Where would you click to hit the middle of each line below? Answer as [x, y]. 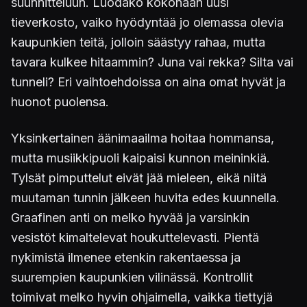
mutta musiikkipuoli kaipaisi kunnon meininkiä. [140, 158]
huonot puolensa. [60, 101]
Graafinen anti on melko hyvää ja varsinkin [130, 217]
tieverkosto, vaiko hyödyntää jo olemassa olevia [147, 22]
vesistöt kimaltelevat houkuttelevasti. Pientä [135, 237]
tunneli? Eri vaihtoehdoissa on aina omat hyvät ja [148, 82]
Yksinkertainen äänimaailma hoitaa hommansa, [143, 138]
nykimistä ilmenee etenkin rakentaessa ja [126, 257]
